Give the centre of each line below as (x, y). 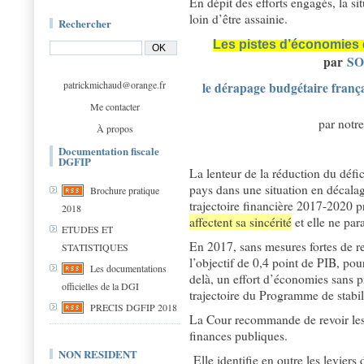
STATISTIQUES (95, 247)
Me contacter (115, 106)
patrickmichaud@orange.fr (115, 84)
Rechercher (85, 23)
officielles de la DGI (100, 286)
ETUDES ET (87, 230)
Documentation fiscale (109, 151)
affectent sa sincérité (240, 222)
